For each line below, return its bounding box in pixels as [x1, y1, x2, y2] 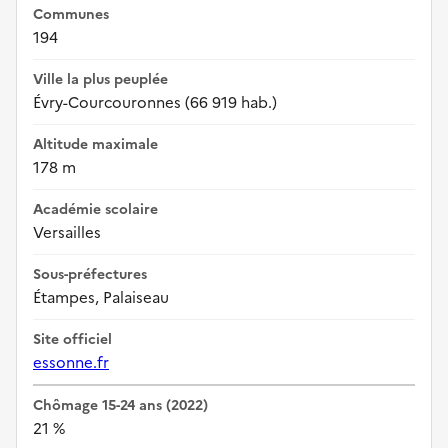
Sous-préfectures [33, 263, 147, 285]
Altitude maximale [33, 133, 158, 155]
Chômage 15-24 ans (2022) [33, 394, 208, 416]
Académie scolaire [33, 198, 158, 220]
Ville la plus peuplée [33, 68, 168, 90]
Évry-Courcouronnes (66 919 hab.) [33, 90, 277, 114]
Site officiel [33, 328, 112, 350]
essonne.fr [33, 350, 109, 374]
